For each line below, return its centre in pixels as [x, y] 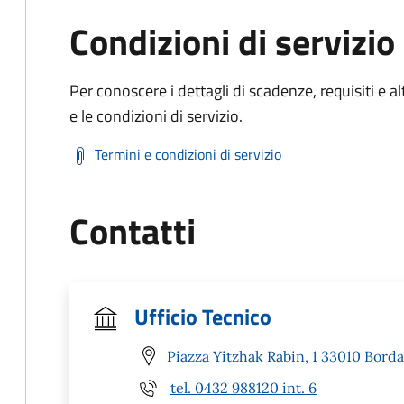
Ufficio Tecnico [203, 317]
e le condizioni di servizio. [156, 116]
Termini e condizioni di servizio [188, 154]
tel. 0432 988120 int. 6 [243, 387]
